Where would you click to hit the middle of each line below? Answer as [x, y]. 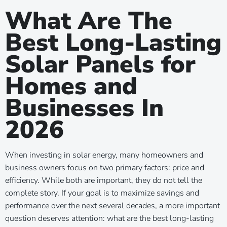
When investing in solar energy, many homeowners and [104, 155]
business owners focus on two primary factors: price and [105, 167]
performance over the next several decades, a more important [112, 205]
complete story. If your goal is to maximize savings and [102, 193]
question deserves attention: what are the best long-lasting [109, 218]
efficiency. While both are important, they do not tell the [104, 180]
